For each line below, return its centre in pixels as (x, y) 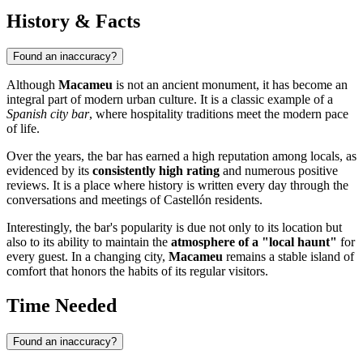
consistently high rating (156, 171)
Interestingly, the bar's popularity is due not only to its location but (174, 228)
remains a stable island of (288, 257)
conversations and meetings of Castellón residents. (135, 200)
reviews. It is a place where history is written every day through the (177, 186)
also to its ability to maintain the (89, 242)
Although (32, 85)
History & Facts (73, 21)
